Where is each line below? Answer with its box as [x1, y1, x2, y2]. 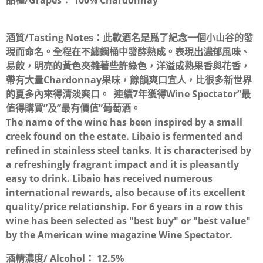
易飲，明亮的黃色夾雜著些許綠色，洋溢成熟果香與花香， [6, 59, 250, 73]
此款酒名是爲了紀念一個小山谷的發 [103, 31, 253, 45]
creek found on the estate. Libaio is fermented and [6, 130, 242, 143]
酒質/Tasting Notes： [6, 31, 103, 45]
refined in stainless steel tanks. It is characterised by [6, 144, 251, 157]
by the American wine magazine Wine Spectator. [6, 228, 232, 242]
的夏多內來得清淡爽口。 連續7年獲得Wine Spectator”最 [6, 87, 251, 101]
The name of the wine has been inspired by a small [6, 116, 242, 129]
